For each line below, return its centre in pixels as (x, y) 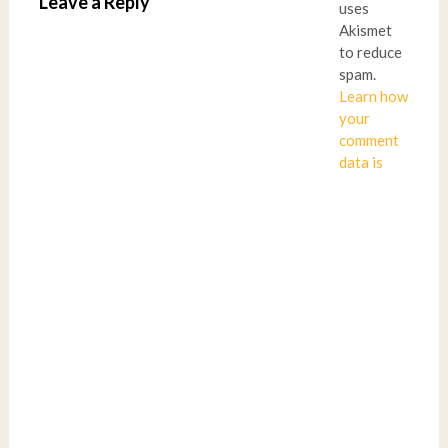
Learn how (373, 96)
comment (368, 140)
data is (360, 162)
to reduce (370, 52)
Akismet (365, 30)
